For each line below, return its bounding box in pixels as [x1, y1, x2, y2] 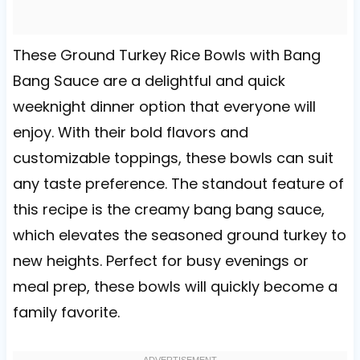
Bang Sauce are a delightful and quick [12, 71, 285, 92]
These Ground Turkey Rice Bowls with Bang [12, 45, 321, 66]
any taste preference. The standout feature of [12, 174, 344, 194]
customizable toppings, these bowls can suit [12, 148, 333, 169]
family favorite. [12, 302, 120, 323]
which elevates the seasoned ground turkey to [12, 225, 346, 246]
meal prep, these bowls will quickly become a [12, 276, 337, 297]
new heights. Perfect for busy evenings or [12, 251, 309, 272]
